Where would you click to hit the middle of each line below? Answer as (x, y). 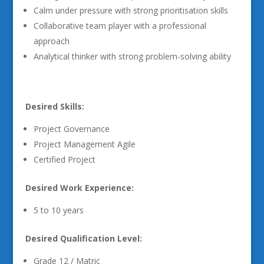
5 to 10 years (58, 210)
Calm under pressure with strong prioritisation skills (131, 10)
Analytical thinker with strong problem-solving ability (132, 56)
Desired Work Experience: (79, 188)
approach (51, 41)
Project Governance (71, 129)
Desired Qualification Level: (83, 238)
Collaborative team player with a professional (120, 26)
